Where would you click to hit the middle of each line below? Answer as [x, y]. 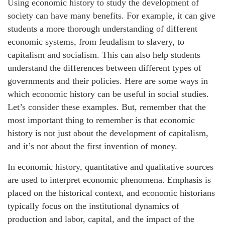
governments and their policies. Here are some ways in [108, 81]
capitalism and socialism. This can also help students [104, 54]
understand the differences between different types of [104, 68]
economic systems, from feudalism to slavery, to [96, 41]
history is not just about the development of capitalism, [108, 133]
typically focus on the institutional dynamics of [93, 206]
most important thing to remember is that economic [101, 120]
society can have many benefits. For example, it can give [111, 15]
